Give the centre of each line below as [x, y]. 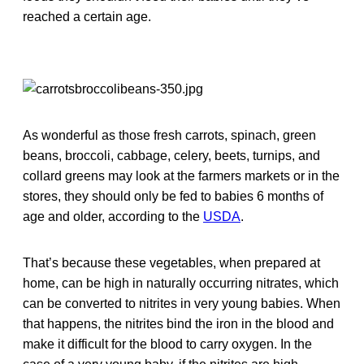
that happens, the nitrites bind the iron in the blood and [178, 323]
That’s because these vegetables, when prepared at [171, 262]
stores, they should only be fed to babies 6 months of [173, 196]
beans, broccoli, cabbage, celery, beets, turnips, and [171, 155]
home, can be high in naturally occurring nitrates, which [181, 283]
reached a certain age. [87, 16]
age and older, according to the [113, 216]
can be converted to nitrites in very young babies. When [182, 303]
